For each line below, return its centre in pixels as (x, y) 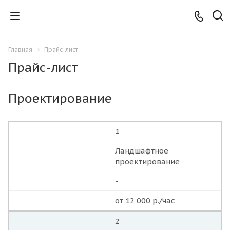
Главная (20, 50)
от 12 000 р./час (145, 201)
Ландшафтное (142, 151)
